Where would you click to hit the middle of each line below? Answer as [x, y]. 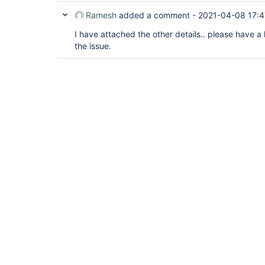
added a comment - [157, 15]
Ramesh [101, 15]
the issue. [93, 46]
